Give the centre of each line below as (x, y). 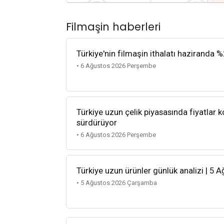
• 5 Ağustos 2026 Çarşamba (117, 183)
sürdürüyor (97, 123)
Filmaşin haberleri (113, 26)
